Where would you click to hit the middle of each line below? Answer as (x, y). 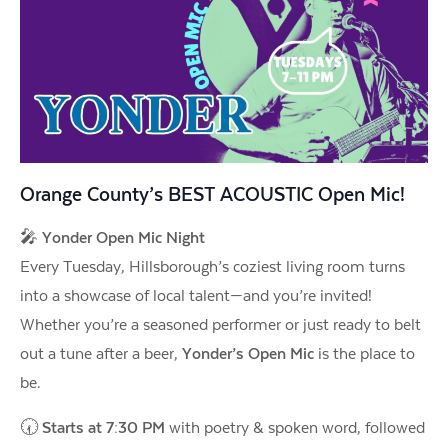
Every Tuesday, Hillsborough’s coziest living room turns (212, 266)
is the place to (364, 353)
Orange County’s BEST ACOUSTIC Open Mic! (212, 195)
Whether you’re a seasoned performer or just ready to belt (220, 324)
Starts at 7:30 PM (103, 427)
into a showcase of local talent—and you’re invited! (196, 295)
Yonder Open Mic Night (123, 237)
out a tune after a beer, (101, 353)
